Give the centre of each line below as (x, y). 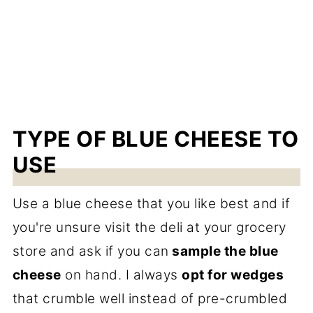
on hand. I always (122, 275)
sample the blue (224, 251)
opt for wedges (233, 275)
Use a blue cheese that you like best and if (151, 203)
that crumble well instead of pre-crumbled (150, 298)
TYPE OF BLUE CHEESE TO (155, 138)
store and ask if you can (90, 251)
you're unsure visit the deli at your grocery (149, 227)
